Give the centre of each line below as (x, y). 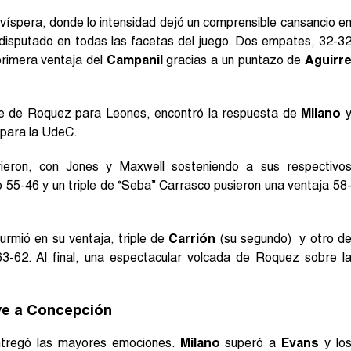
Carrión (192, 238)
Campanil (134, 60)
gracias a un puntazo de (233, 60)
